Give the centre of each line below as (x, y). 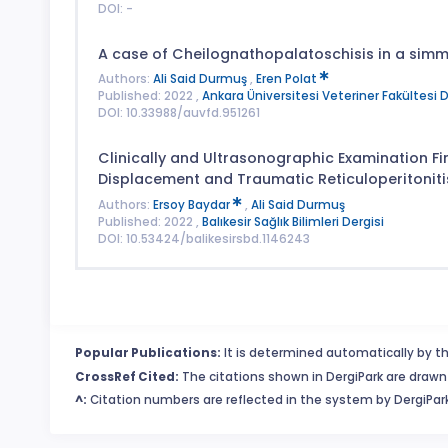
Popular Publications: (148, 353)
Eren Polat (287, 79)
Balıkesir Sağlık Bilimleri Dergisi (292, 221)
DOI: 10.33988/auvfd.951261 (178, 113)
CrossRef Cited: (127, 376)
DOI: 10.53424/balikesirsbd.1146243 (203, 238)
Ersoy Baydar (192, 204)
